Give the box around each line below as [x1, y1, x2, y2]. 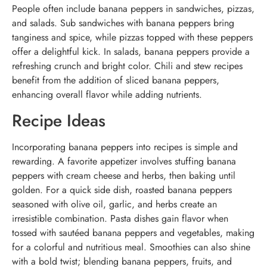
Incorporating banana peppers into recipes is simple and [12, 139, 238, 154]
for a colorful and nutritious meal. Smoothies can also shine [12, 240, 250, 254]
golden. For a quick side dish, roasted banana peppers [12, 182, 232, 197]
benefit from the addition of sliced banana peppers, [12, 73, 219, 88]
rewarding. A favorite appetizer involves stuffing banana [12, 154, 236, 168]
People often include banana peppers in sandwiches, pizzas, [12, 2, 254, 16]
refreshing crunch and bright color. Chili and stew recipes [12, 59, 243, 73]
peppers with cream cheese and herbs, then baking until [12, 168, 235, 182]
